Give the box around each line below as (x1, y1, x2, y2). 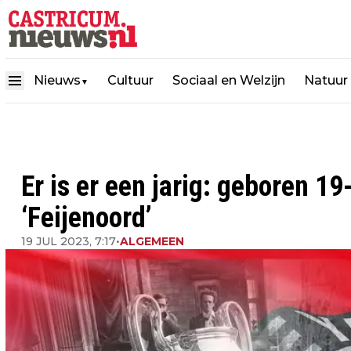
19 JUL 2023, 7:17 (21, 234, 116, 248)
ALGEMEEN (120, 234, 184, 248)
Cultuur (107, 72, 154, 88)
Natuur (304, 72, 348, 88)
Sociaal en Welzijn (172, 72, 285, 88)
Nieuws (34, 72, 81, 88)
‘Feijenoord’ (21, 201, 152, 234)
